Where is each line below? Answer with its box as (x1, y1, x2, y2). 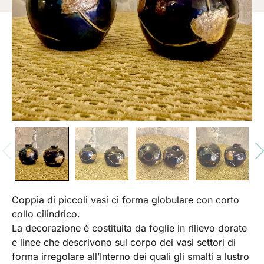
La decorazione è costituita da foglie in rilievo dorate (12, 222, 247, 235)
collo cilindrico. (12, 208, 80, 220)
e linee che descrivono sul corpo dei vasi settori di (12, 236, 236, 249)
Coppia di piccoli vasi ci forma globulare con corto (12, 194, 239, 206)
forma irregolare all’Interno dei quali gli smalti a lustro (12, 250, 249, 263)
